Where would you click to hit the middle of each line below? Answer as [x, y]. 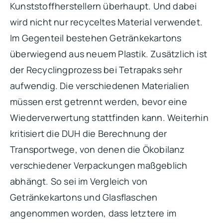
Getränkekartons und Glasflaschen [84, 197]
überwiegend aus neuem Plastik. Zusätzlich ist [109, 54]
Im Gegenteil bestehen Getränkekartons [96, 38]
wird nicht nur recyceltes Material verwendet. [107, 22]
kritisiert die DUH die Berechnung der [89, 133]
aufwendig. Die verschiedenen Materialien [100, 85]
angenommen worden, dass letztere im [93, 213]
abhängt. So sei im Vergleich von [79, 181]
